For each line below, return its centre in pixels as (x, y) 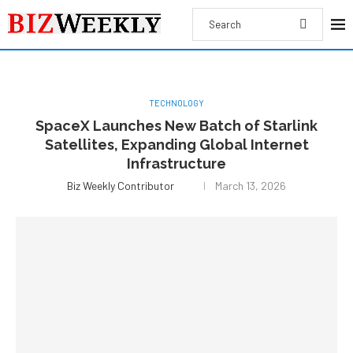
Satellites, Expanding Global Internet (176, 145)
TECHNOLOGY (176, 103)
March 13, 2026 (251, 186)
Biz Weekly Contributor (120, 186)
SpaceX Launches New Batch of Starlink (176, 126)
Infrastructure (176, 163)
